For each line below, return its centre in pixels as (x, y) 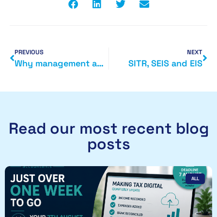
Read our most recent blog (108, 128)
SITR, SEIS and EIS (165, 63)
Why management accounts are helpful (100, 63)
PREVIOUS (29, 52)
